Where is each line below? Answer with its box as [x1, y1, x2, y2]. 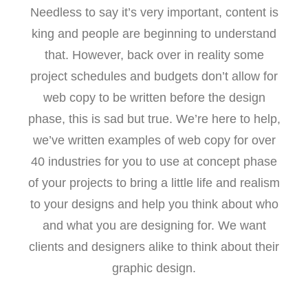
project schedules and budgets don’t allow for [30, 69, 278, 83]
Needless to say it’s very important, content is [30, 5, 278, 19]
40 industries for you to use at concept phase [31, 155, 277, 168]
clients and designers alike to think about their [29, 240, 279, 254]
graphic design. [112, 261, 196, 275]
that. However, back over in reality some [44, 48, 264, 62]
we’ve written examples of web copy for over [32, 133, 276, 147]
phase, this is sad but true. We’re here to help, [27, 112, 280, 126]
